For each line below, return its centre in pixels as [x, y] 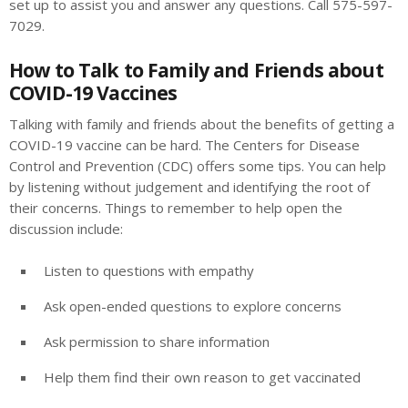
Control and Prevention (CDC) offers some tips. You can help [198, 165]
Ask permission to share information [157, 341]
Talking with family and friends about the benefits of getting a [202, 123]
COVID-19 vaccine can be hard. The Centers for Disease [184, 144]
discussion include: [66, 228]
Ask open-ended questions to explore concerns [193, 306]
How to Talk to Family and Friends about [196, 69]
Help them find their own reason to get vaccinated [202, 377]
